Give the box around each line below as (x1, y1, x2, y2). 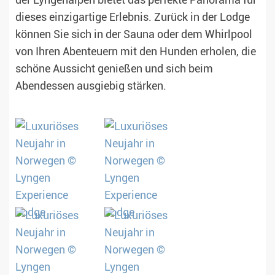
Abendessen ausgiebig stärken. (15, 80, 166, 93)
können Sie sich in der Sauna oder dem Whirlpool (15, 28, 252, 41)
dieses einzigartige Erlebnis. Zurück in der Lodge (15, 11, 250, 24)
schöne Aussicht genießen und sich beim (15, 63, 213, 76)
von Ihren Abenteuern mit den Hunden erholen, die (15, 45, 256, 58)
